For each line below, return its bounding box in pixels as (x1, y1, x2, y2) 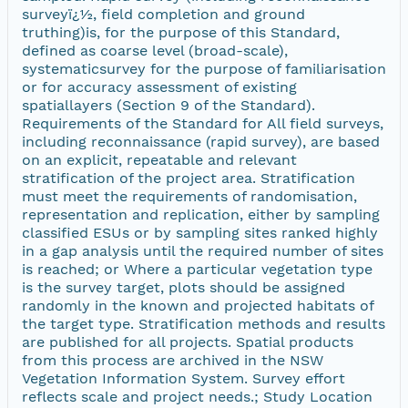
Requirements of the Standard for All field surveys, (22, 114, 383, 132)
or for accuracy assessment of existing (22, 77, 297, 96)
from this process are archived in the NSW (22, 351, 323, 369)
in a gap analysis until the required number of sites (22, 241, 383, 260)
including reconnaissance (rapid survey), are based (22, 132, 380, 150)
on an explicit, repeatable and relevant (22, 150, 297, 168)
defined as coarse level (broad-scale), (22, 41, 288, 59)
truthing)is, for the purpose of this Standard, (22, 23, 340, 41)
